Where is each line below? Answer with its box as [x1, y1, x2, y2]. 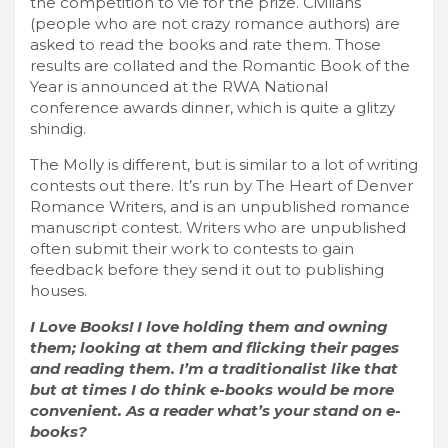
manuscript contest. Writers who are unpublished [30, 217, 406, 237]
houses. [30, 280, 87, 300]
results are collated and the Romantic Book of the [30, 55, 410, 75]
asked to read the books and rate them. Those [30, 34, 381, 54]
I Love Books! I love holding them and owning [30, 316, 388, 336]
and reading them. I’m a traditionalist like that [30, 358, 398, 378]
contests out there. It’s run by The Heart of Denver [30, 175, 413, 195]
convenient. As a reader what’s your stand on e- [30, 400, 401, 420]
